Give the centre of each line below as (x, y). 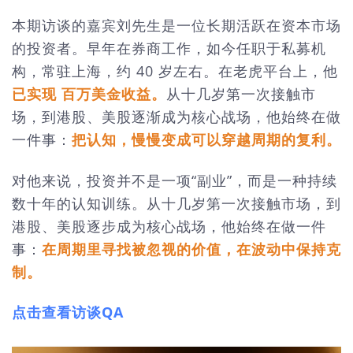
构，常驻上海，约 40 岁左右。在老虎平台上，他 (175, 71)
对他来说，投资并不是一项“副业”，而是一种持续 (175, 180)
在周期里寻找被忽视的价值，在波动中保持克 (191, 249)
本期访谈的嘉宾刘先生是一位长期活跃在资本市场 (176, 25)
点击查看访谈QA (68, 312)
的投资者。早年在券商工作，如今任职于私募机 (169, 48)
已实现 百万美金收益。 (89, 94)
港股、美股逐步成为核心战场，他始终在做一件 (169, 226)
